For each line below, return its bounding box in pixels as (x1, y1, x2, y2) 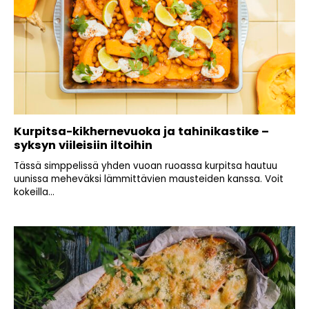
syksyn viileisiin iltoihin (14, 137, 152, 154)
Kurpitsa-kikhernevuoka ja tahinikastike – (14, 123, 269, 140)
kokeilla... (14, 186, 54, 199)
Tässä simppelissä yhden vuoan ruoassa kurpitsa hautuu (14, 159, 277, 173)
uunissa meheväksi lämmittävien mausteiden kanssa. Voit (14, 172, 283, 186)
